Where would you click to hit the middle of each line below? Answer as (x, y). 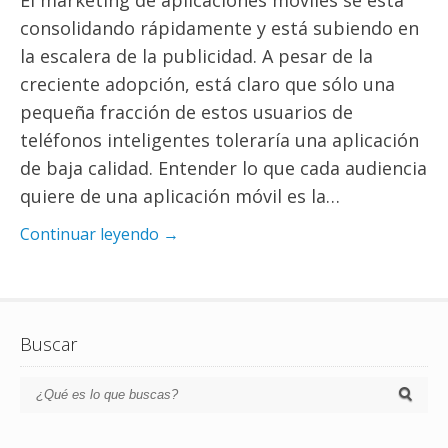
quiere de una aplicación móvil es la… (180, 196)
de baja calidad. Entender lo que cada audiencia (223, 168)
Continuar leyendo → (99, 234)
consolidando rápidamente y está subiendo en (219, 28)
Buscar (48, 344)
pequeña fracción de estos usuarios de (186, 112)
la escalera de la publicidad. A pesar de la (196, 56)
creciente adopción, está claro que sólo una (207, 84)
